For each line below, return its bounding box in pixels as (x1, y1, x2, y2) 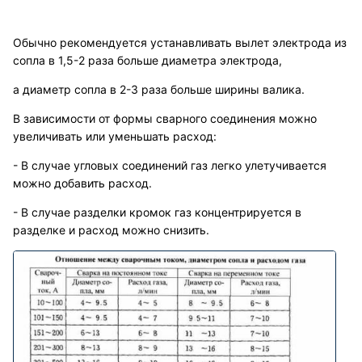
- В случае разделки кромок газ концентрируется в (13, 205, 301, 220)
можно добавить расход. (13, 176, 152, 191)
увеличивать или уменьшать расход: (13, 129, 217, 144)
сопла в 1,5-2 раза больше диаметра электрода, (13, 53, 282, 68)
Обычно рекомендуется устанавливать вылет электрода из (13, 36, 347, 50)
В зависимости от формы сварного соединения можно (13, 112, 317, 126)
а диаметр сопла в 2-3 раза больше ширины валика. (13, 82, 305, 97)
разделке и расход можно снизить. (13, 223, 209, 238)
